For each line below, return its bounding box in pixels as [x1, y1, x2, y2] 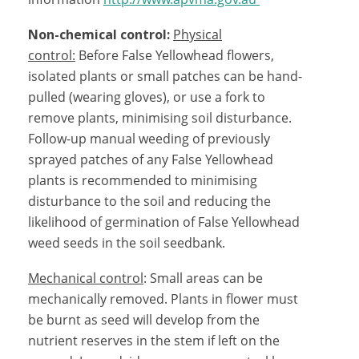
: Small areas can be [143, 269, 263, 287]
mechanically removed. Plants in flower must [28, 290, 298, 308]
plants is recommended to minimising [28, 171, 257, 189]
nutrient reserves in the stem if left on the [28, 332, 280, 349]
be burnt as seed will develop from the [28, 311, 260, 329]
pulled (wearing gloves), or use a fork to [28, 88, 265, 106]
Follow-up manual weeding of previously [28, 130, 270, 147]
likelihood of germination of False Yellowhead [28, 213, 300, 231]
